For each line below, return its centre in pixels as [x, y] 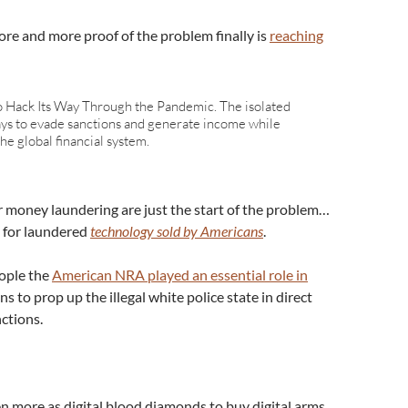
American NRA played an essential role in [180, 275]
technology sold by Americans [177, 231]
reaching [296, 36]
